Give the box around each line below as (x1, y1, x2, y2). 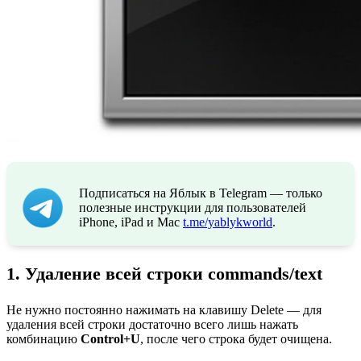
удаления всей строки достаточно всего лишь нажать (6, 317, 298, 331)
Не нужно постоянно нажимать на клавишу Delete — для (6, 302, 322, 317)
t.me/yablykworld (183, 214, 272, 229)
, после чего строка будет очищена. (140, 331, 332, 346)
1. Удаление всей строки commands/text (6, 263, 322, 284)
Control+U (81, 331, 140, 346)
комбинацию (6, 331, 81, 346)
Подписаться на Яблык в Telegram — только (79, 185, 322, 200)
